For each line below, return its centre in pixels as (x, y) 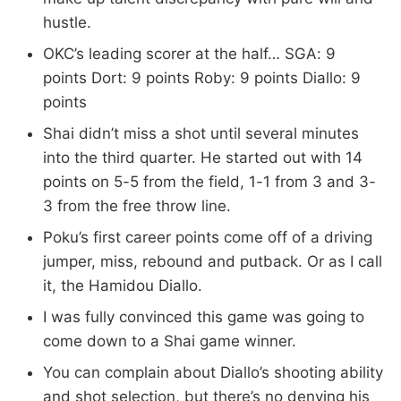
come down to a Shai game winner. (170, 341)
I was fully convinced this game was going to (204, 316)
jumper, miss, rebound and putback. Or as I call (213, 261)
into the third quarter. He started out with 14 (203, 157)
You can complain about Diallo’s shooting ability (213, 372)
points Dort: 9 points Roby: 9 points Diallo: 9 (202, 77)
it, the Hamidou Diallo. (123, 285)
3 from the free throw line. (137, 205)
